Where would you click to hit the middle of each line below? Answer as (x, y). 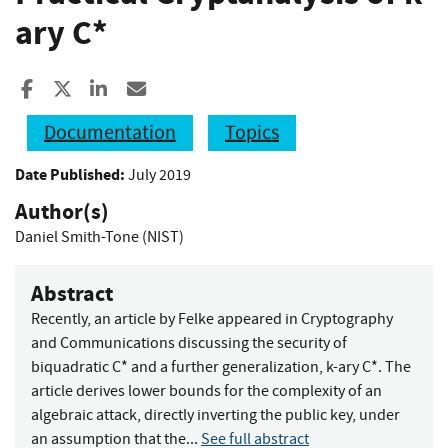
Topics (252, 132)
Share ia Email (205, 88)
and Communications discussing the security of (189, 343)
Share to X (111, 88)
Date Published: (70, 174)
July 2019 (159, 174)
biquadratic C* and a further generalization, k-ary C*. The (221, 367)
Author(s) (62, 211)
